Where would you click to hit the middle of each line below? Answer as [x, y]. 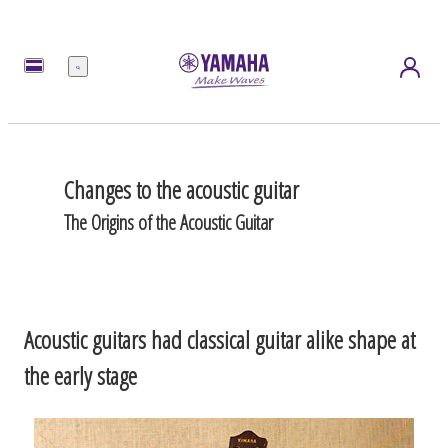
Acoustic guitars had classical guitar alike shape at [219, 339]
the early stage [80, 375]
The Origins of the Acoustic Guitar [168, 222]
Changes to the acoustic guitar [181, 189]
